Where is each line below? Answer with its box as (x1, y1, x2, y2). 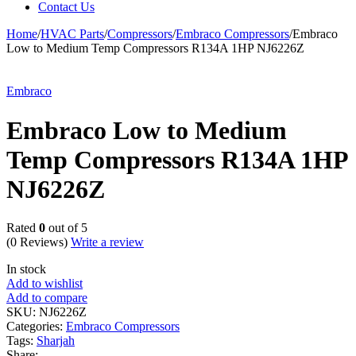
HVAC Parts (41, 27, 104, 41)
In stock (6, 262, 46, 277)
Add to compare (6, 291, 87, 305)
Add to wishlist (6, 277, 83, 291)
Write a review (71, 235, 144, 250)
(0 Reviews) (6, 235, 71, 250)
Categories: (6, 319, 66, 334)
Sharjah (37, 334, 75, 348)
